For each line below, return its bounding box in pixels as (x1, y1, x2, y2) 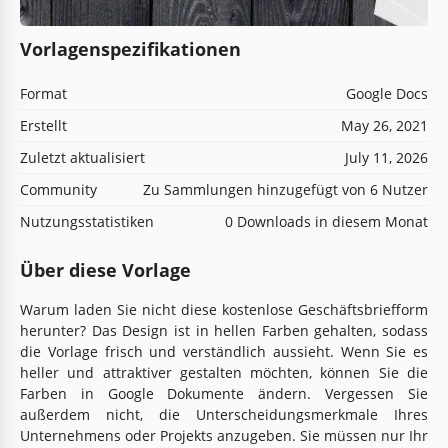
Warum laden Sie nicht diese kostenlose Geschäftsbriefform (20, 299, 428, 319)
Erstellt (20, 115, 67, 135)
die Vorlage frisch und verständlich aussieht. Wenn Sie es (20, 341, 428, 361)
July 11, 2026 (345, 147, 428, 167)
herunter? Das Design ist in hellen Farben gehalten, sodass (20, 320, 428, 340)
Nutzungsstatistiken (20, 211, 154, 231)
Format (20, 83, 67, 103)
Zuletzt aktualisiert (20, 147, 145, 167)
